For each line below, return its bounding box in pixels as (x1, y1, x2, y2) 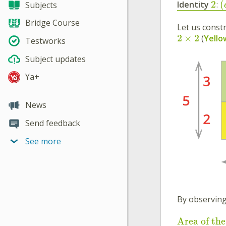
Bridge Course (25, 17, 80, 29)
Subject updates (25, 53, 86, 65)
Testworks (25, 35, 66, 47)
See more (25, 135, 61, 147)
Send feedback (25, 117, 80, 129)
